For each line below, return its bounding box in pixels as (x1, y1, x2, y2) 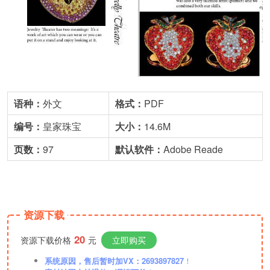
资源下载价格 (20, 234, 71, 246)
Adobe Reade (163, 142, 223, 157)
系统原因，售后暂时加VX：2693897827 (45, 255, 184, 267)
